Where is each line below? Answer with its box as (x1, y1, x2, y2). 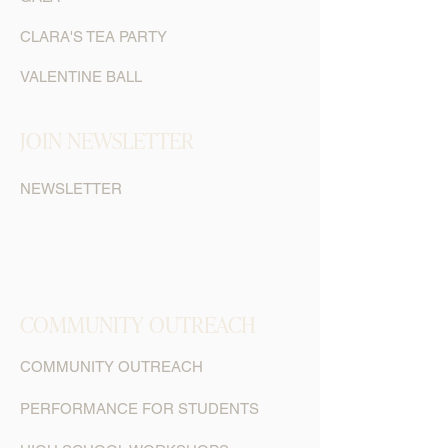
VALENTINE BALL (20, 67, 142, 85)
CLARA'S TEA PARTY (20, 27, 167, 45)
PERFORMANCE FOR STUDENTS (20, 399, 259, 417)
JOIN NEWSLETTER (20, 123, 194, 156)
